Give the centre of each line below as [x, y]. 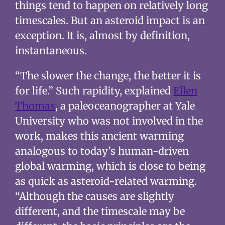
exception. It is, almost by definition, [102, 35]
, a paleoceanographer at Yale [125, 105]
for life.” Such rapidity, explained [94, 90]
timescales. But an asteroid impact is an [110, 20]
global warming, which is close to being [110, 166]
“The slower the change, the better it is [108, 75]
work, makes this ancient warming [99, 136]
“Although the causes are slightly [94, 196]
